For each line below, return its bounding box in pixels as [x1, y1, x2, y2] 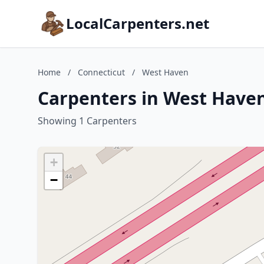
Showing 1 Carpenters [38, 114, 137, 127]
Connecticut [78, 67, 125, 78]
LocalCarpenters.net [66, 14, 209, 33]
